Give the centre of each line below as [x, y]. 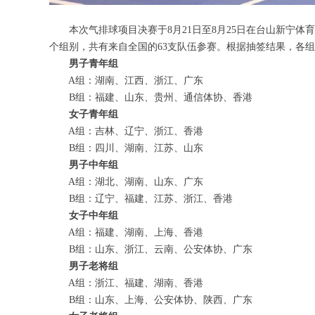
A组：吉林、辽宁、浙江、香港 [126, 131]
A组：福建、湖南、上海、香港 [126, 232]
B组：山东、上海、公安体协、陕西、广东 [151, 300]
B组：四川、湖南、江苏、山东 [126, 148]
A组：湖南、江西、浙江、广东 [126, 81]
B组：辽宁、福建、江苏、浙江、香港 [141, 199]
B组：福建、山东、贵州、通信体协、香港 [151, 97]
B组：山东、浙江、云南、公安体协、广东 [151, 249]
